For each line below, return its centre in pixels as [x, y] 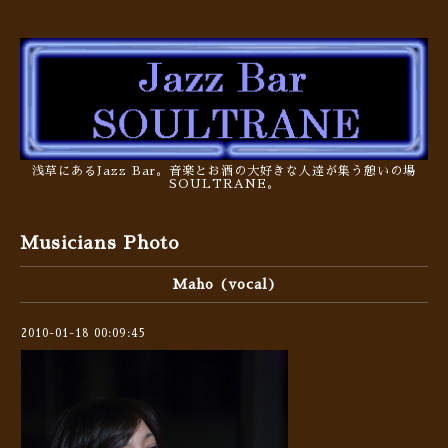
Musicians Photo [99, 243]
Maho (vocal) [224, 284]
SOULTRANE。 [224, 184]
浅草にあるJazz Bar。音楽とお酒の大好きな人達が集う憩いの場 [224, 171]
